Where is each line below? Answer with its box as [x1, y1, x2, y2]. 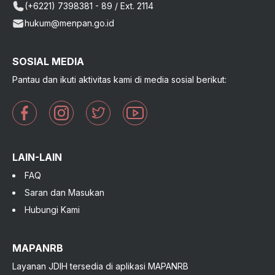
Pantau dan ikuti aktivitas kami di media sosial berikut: [12, 74, 227, 85]
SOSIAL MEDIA [12, 55, 84, 68]
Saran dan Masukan [25, 187, 104, 198]
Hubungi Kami [25, 204, 80, 215]
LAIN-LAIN [12, 151, 62, 163]
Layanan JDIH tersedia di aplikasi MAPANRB [12, 261, 188, 271]
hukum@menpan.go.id [25, 18, 114, 28]
